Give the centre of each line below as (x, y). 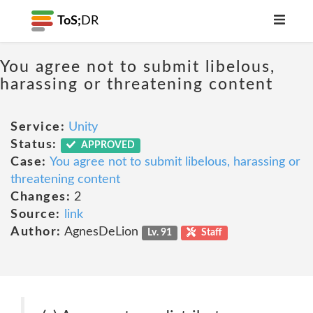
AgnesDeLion (101, 232)
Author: (36, 232)
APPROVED (107, 145)
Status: (34, 145)
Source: (36, 214)
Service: (38, 127)
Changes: (41, 197)
